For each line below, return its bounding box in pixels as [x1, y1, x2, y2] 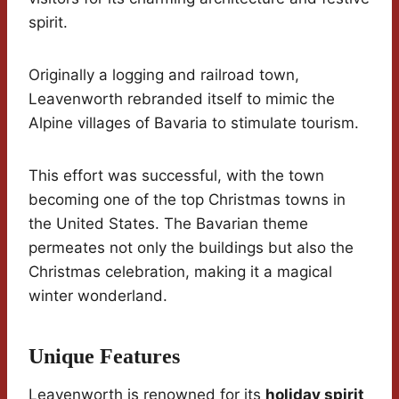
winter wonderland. [28, 287, 167, 305]
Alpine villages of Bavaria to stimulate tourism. [28, 114, 359, 132]
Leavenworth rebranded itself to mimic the [28, 90, 335, 108]
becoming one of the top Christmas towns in [28, 191, 346, 208]
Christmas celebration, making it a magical [28, 263, 332, 281]
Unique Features [28, 345, 180, 368]
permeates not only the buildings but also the [28, 239, 354, 256]
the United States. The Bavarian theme [28, 215, 308, 232]
